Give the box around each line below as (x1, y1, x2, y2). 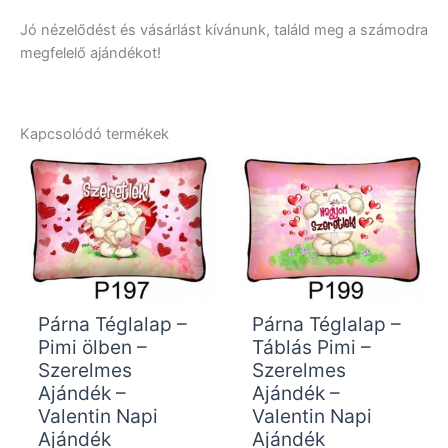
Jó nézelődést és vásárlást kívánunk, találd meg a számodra (20, 20, 428, 39)
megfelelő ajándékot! (20, 43, 161, 62)
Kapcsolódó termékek (20, 124, 169, 143)
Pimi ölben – (37, 334, 147, 359)
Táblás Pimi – (251, 334, 371, 359)
